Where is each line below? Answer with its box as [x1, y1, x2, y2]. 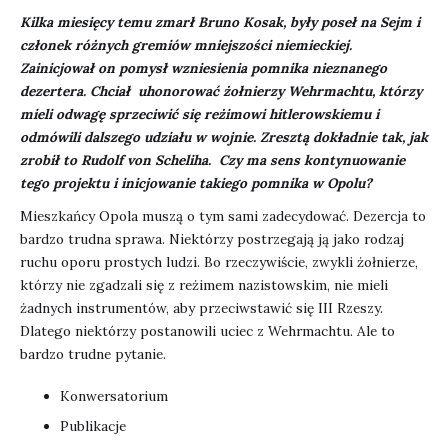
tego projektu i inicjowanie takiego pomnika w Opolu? [20, 174, 372, 193]
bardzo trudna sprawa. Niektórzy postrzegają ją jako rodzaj [20, 230, 404, 249]
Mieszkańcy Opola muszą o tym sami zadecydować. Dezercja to [20, 207, 426, 226]
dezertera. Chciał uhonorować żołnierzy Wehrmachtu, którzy [20, 82, 422, 101]
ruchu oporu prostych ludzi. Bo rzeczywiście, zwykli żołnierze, [20, 253, 418, 272]
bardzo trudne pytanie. [20, 345, 166, 364]
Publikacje [60, 417, 126, 436]
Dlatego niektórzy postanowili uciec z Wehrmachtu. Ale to [20, 322, 395, 341]
